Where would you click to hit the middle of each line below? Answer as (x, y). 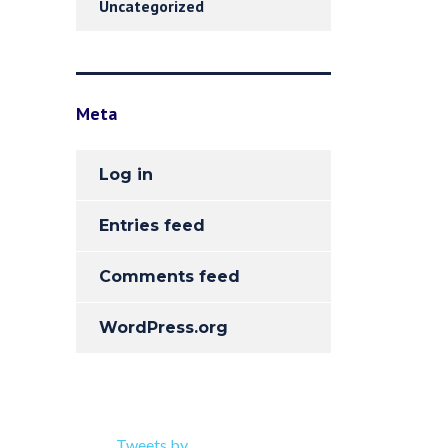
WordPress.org (163, 327)
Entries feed (152, 225)
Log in (126, 174)
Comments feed (169, 276)
